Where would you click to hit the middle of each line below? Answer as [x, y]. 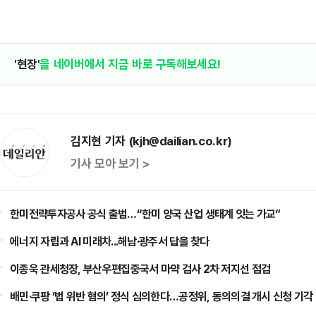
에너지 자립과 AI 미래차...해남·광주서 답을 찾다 [110, 241]
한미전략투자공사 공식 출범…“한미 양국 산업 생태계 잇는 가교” [145, 214]
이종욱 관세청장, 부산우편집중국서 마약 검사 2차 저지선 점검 [140, 269]
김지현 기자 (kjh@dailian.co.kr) [151, 141]
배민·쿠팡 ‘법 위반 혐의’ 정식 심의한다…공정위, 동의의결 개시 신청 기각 [162, 296]
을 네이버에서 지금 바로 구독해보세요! [130, 64]
